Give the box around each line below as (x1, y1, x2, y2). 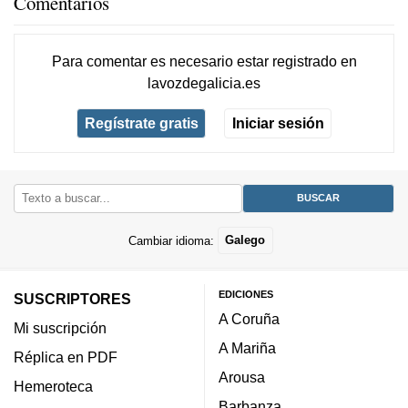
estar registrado (236, 52, 337, 69)
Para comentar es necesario (51, 52, 237, 69)
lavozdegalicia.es (148, 74, 260, 91)
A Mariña (219, 339, 276, 356)
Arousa (219, 368, 265, 385)
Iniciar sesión (231, 115, 324, 132)
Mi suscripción (14, 319, 107, 336)
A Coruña (219, 310, 280, 327)
